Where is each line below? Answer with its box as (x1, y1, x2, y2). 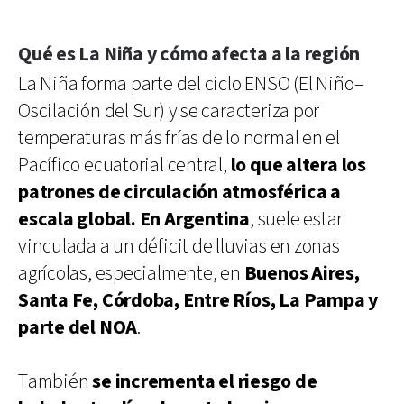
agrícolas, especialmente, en (18, 260, 244, 287)
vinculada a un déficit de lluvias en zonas (18, 233, 340, 260)
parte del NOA (18, 314, 138, 341)
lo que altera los (230, 151, 366, 179)
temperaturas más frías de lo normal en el (18, 124, 340, 151)
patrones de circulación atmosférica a (18, 179, 341, 206)
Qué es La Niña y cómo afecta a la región (18, 41, 361, 68)
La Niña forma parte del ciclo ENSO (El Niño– (18, 70, 364, 97)
